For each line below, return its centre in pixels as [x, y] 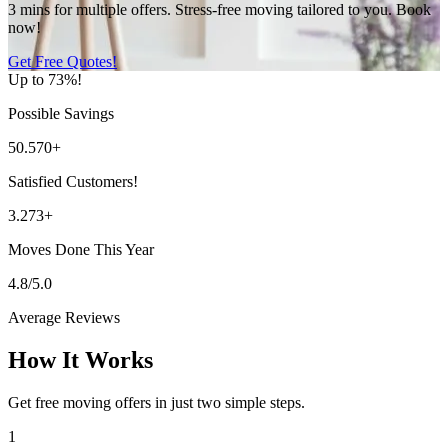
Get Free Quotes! [62, 61]
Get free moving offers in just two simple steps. [156, 402]
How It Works [80, 359]
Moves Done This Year [81, 249]
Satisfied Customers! [73, 181]
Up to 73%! [45, 79]
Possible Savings [61, 113]
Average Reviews [64, 317]
